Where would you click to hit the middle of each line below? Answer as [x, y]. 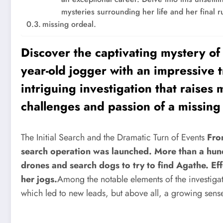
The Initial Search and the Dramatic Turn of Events [114, 137]
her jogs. [39, 179]
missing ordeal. [69, 24]
